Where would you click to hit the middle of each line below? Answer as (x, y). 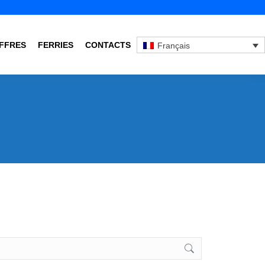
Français (173, 45)
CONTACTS (108, 45)
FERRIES (56, 45)
